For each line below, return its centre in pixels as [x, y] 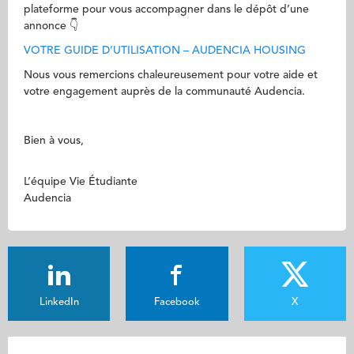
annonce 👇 [51, 26]
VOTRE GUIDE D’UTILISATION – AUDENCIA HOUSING [165, 51]
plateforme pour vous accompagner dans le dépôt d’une [166, 9]
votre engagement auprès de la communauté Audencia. [164, 92]
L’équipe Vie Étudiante [81, 182]
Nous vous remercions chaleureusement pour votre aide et [171, 75]
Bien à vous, [54, 141]
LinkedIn [59, 302]
